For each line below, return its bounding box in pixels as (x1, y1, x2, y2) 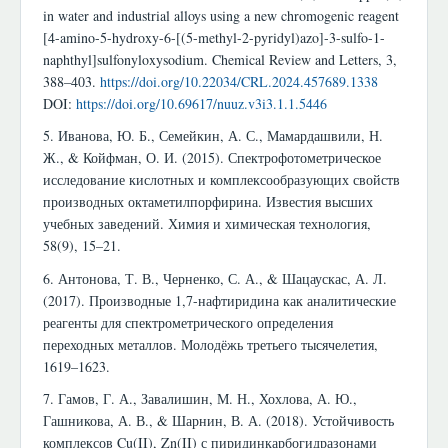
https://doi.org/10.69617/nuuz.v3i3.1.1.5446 (76, 93, 327, 113)
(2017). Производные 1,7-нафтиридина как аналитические (43, 290, 396, 310)
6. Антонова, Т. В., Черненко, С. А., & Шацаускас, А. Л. (43, 268, 387, 288)
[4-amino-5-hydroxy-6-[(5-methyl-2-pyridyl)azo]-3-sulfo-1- (43, 27, 385, 47)
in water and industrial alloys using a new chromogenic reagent (43, 5, 399, 25)
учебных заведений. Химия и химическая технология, (43, 214, 371, 234)
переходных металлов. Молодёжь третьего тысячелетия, (43, 334, 378, 354)
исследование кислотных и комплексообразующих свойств (43, 170, 400, 190)
